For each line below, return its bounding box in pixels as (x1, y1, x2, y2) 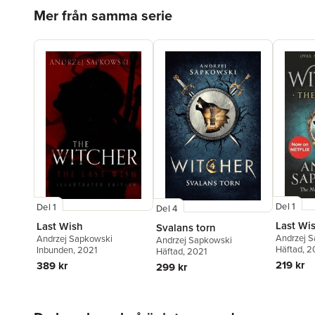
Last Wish (37, 218, 83, 233)
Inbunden (37, 243, 73, 257)
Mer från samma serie (34, 5, 172, 27)
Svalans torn (156, 219, 216, 235)
